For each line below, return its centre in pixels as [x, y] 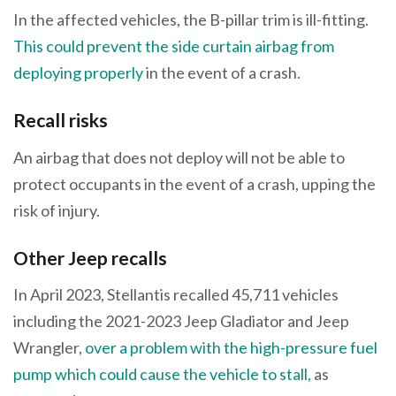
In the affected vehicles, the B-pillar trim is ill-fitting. [191, 20]
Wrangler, [49, 348]
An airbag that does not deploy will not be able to [179, 157]
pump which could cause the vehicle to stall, [162, 374]
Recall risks [61, 120]
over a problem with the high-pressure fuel [231, 348]
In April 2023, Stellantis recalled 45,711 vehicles [176, 295]
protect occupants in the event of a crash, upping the [194, 183]
